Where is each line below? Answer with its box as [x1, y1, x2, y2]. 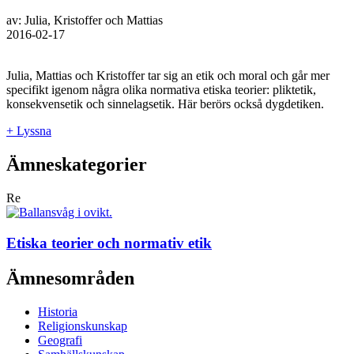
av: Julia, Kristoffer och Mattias [6, 13, 163, 28]
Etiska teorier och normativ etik [6, 234, 212, 251]
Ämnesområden [6, 267, 134, 288]
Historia [38, 304, 77, 318]
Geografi [38, 333, 82, 347]
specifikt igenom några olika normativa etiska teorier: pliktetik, [6, 83, 316, 97]
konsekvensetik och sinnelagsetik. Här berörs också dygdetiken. [6, 97, 324, 111]
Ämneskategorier [6, 154, 147, 175]
